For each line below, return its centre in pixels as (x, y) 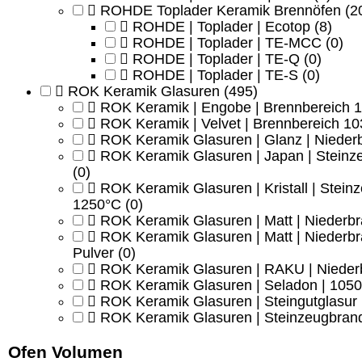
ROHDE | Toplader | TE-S (215, 75)
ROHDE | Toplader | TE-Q (216, 59)
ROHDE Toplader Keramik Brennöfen (221, 10)
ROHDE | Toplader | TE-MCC (227, 42)
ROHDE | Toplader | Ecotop (221, 26)
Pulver (93, 253)
